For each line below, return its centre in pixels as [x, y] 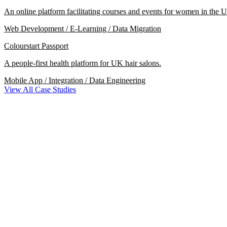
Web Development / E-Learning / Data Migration [83, 29]
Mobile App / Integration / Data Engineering [75, 80]
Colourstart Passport [36, 46]
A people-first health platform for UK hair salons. [83, 63]
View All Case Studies [40, 89]
